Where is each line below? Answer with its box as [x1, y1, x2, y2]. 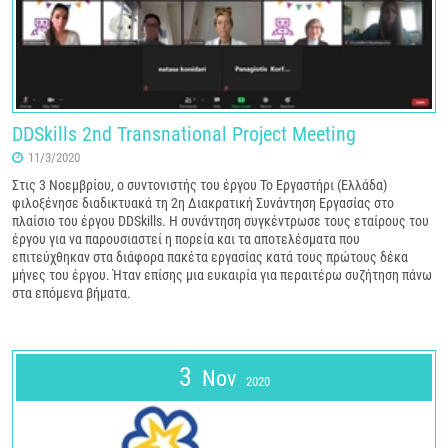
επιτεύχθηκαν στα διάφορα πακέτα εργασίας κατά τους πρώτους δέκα [12, 248, 408, 265]
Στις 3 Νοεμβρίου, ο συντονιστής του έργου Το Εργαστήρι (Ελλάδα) [12, 176, 387, 193]
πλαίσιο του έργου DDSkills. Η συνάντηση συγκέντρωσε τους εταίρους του [12, 212, 429, 229]
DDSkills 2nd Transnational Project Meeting [12, 121, 356, 146]
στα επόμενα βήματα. [12, 284, 131, 301]
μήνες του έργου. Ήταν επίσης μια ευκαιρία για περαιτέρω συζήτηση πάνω [12, 266, 432, 283]
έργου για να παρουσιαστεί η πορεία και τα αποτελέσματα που [12, 230, 360, 247]
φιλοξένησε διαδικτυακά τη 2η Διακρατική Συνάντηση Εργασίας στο [12, 194, 394, 211]
